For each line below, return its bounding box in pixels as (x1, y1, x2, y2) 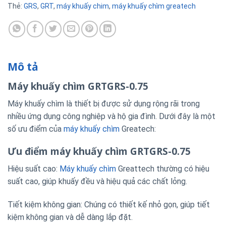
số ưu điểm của (8, 124, 64, 134)
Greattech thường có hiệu (116, 163, 209, 174)
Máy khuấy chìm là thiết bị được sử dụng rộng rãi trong (8, 98, 200, 108)
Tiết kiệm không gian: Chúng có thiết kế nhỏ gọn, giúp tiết (8, 199, 210, 209)
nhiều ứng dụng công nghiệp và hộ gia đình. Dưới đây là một (8, 111, 215, 121)
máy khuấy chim (56, 2, 109, 10)
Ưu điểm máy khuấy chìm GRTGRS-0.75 (8, 144, 191, 158)
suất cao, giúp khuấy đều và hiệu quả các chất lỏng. (8, 176, 187, 186)
